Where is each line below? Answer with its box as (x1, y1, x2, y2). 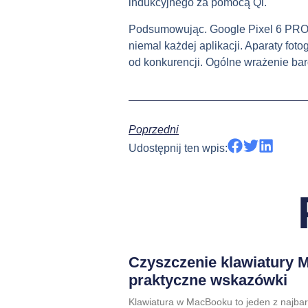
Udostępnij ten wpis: (129, 142, 228, 155)
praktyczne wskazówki (129, 271, 287, 289)
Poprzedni (129, 124, 179, 136)
